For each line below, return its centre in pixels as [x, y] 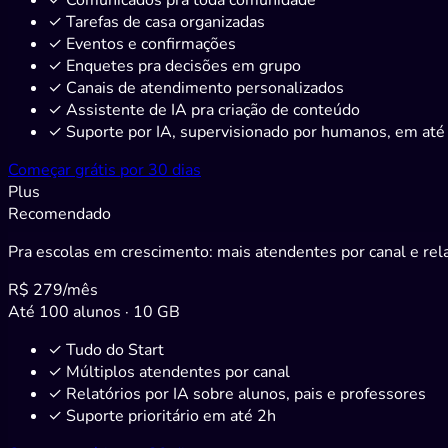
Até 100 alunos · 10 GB [94, 311]
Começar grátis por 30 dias [104, 169]
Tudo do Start [115, 349]
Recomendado [59, 213]
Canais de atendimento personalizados [205, 87]
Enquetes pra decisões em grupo [183, 65]
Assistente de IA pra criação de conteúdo [213, 109]
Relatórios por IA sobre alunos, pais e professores [246, 393]
